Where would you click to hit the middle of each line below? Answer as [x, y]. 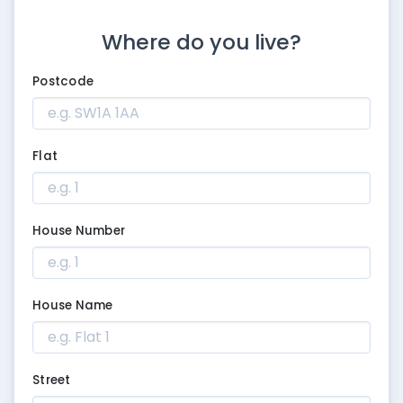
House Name [73, 305]
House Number [79, 230]
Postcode [63, 81]
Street [52, 380]
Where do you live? [201, 42]
